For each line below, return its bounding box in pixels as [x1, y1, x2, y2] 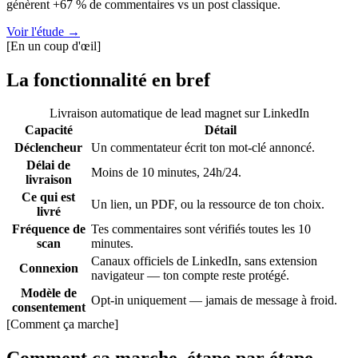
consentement [11, 300, 86, 315]
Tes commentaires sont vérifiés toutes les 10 [91, 222, 311, 237]
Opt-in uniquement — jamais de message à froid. [91, 293, 337, 308]
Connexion [18, 261, 78, 276]
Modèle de [20, 286, 77, 300]
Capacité [24, 123, 73, 137]
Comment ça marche [10, 317, 114, 332]
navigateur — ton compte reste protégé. [91, 268, 289, 283]
